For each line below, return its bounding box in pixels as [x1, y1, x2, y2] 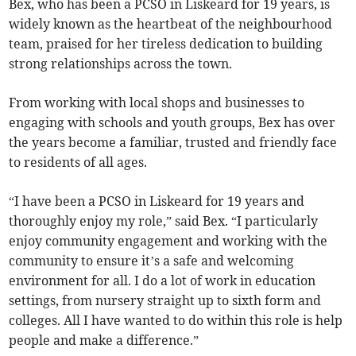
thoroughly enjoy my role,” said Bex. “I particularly [9, 212, 319, 229]
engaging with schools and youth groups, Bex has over [9, 114, 336, 130]
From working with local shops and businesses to [9, 94, 305, 110]
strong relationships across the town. [9, 55, 233, 72]
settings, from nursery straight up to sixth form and [9, 292, 322, 308]
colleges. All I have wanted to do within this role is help [9, 311, 343, 328]
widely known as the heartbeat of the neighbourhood [9, 15, 333, 32]
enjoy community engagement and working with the [9, 232, 328, 249]
